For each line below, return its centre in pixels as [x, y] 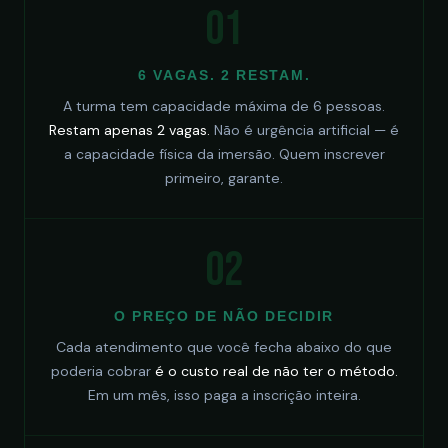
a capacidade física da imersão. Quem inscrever [224, 154]
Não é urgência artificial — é [304, 130]
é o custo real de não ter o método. [276, 371]
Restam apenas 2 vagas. [129, 130]
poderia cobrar [102, 371]
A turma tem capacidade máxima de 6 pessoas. [224, 106]
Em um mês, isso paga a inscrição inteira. [224, 395]
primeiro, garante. [224, 178]
